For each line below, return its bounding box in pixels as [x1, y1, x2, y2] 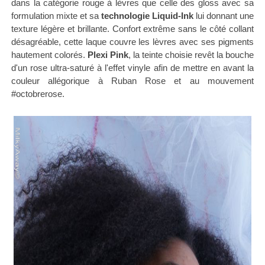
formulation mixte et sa [11, 10, 101, 21]
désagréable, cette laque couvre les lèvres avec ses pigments [11, 36, 254, 47]
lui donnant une [193, 10, 254, 21]
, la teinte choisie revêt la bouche [128, 49, 254, 60]
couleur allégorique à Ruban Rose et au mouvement [11, 75, 254, 86]
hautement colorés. [11, 49, 88, 60]
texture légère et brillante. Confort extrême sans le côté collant [11, 23, 254, 34]
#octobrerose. [11, 88, 64, 99]
